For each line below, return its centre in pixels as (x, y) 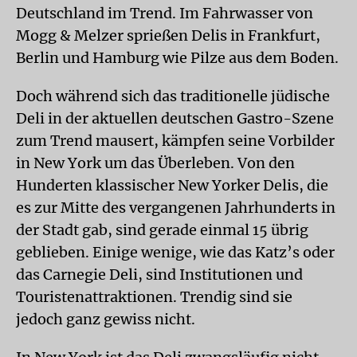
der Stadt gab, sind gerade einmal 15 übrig (162, 230)
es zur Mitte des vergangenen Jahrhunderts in (176, 208)
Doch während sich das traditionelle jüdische (173, 96)
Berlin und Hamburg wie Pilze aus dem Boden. (177, 58)
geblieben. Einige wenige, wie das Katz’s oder (175, 252)
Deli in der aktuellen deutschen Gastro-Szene (175, 118)
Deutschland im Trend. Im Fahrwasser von (165, 13)
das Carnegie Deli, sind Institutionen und (159, 275)
